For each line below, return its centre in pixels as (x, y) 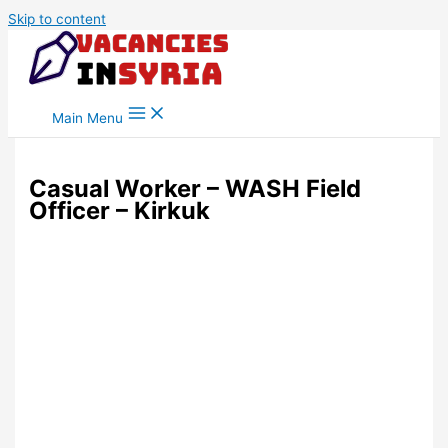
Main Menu (87, 118)
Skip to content (57, 19)
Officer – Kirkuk (120, 211)
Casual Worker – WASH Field (195, 189)
